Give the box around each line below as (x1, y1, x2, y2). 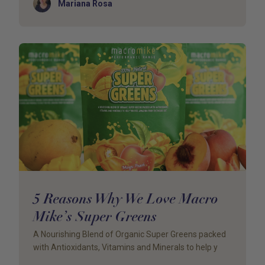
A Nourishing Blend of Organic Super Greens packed (33, 230, 226, 239)
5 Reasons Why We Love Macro (33, 189, 218, 208)
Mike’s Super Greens (33, 207, 157, 225)
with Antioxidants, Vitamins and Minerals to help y (33, 243, 218, 252)
